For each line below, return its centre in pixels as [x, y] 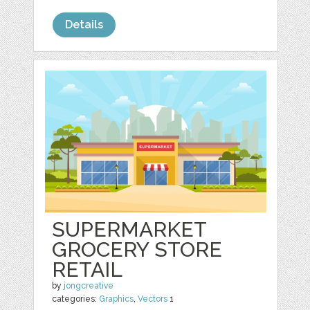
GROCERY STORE [137, 249]
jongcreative [89, 285]
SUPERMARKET [129, 229]
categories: [76, 299]
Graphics [117, 299]
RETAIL [88, 269]
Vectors [153, 299]
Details [84, 25]
